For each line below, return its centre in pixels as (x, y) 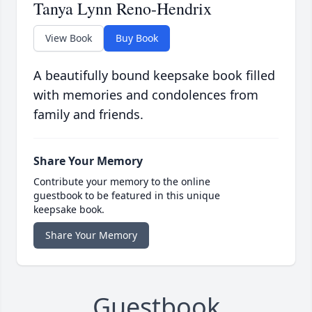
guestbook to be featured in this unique (127, 196)
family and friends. (88, 115)
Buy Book (137, 38)
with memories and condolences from (146, 95)
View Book (69, 38)
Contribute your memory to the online (122, 182)
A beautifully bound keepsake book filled (154, 76)
